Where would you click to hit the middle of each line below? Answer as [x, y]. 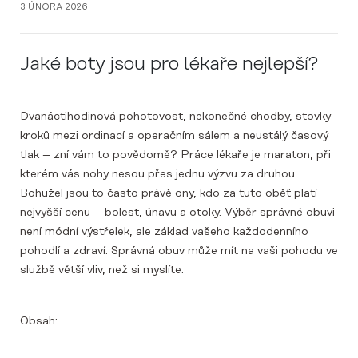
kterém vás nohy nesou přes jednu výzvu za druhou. [159, 174]
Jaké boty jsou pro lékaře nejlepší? [169, 64]
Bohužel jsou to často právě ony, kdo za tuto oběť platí [169, 193]
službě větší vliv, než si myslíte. [102, 270]
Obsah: [39, 321]
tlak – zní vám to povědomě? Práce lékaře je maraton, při [175, 155]
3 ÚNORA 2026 [54, 7]
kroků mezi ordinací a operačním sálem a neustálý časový [174, 135]
